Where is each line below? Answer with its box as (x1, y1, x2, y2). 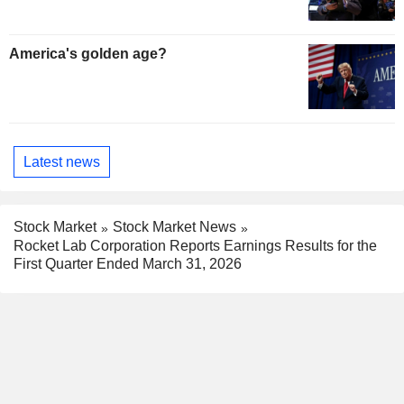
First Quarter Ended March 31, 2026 (14, 256, 242, 272)
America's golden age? (9, 46, 167, 62)
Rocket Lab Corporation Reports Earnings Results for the (14, 238, 377, 254)
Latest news (23, 153, 100, 170)
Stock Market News (113, 219, 236, 235)
